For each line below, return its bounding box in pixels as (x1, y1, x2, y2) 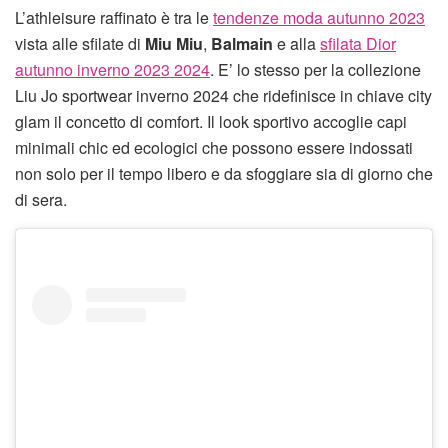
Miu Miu (145, 31, 203, 55)
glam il (15, 109, 66, 133)
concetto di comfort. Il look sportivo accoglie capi (66, 109, 407, 133)
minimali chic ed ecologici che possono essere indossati (15, 135, 413, 159)
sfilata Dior (320, 31, 396, 55)
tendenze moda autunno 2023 (213, 5, 425, 29)
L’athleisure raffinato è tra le (15, 5, 213, 29)
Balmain (211, 31, 273, 55)
